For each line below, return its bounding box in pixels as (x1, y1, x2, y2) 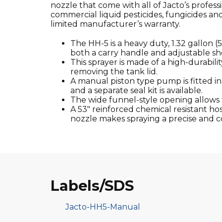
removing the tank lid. (70, 66, 158, 76)
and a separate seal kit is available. (70, 85, 203, 95)
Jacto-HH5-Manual (65, 202, 140, 212)
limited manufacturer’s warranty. (51, 19, 180, 29)
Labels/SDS (51, 176, 134, 194)
